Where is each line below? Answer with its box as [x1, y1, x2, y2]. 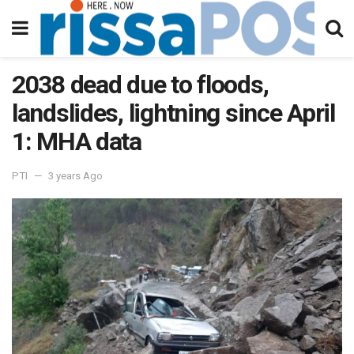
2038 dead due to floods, [12, 70, 269, 100]
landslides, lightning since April [12, 98, 335, 128]
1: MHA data [12, 126, 141, 156]
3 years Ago [48, 169, 103, 182]
